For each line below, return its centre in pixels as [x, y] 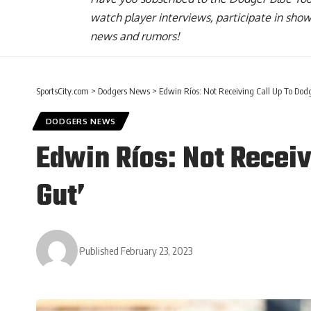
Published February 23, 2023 [136, 250]
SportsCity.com [62, 91]
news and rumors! [135, 36]
